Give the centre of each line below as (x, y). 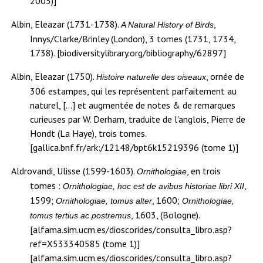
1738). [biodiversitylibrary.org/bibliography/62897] (128, 53)
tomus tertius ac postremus (81, 216)
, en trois (204, 171)
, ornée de (225, 77)
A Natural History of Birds (168, 25)
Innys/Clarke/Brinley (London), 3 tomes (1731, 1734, (133, 39)
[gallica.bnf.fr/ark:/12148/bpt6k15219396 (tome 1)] (134, 148)
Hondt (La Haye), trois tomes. (88, 134)
